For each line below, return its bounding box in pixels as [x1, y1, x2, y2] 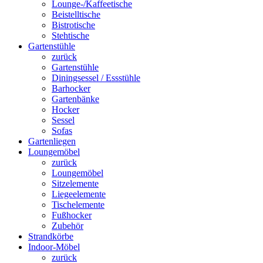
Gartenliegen [28, 136, 76, 146]
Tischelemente [52, 199, 104, 210]
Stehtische [52, 30, 89, 41]
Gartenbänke [52, 93, 99, 104]
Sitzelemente [52, 178, 99, 188]
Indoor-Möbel [28, 241, 80, 252]
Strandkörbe [28, 231, 73, 241]
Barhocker [52, 83, 90, 93]
